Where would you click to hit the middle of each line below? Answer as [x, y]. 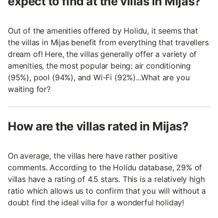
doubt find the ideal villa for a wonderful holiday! [96, 202]
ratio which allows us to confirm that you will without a [107, 191]
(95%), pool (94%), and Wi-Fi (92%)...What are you [99, 77]
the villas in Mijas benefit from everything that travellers [108, 42]
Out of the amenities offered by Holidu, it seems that [103, 30]
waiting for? [29, 89]
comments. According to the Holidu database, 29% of [105, 167]
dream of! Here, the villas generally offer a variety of [102, 54]
